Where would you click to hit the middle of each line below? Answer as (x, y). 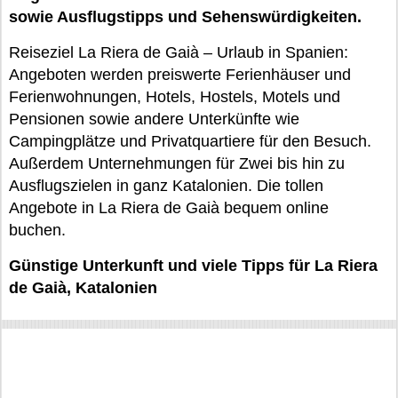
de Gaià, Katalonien (83, 288)
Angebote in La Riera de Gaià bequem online (169, 208)
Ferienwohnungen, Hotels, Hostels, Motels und (175, 97)
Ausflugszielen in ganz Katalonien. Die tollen (166, 186)
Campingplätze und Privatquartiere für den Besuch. (190, 141)
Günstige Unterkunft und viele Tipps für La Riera (193, 266)
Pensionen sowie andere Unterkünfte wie (154, 119)
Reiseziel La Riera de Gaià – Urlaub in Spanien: (179, 52)
